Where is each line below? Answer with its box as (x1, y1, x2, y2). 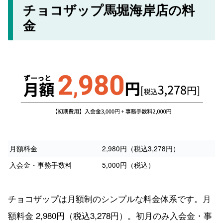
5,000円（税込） (102, 160, 155, 170)
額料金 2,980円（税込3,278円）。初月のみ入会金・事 (8, 209, 212, 222)
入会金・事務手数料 (9, 160, 72, 170)
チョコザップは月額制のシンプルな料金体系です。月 (8, 192, 211, 205)
